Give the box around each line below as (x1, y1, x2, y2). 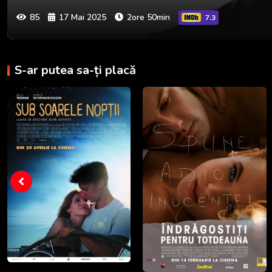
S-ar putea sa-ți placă (15, 61, 136, 78)
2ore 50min (127, 11, 170, 23)
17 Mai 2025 (59, 11, 106, 23)
